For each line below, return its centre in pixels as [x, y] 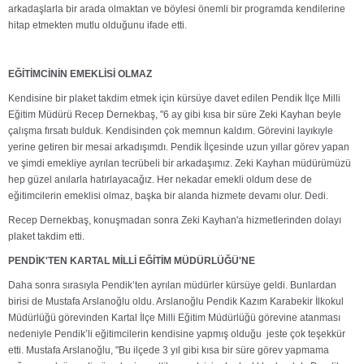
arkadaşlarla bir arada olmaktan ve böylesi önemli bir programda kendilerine [177, 9]
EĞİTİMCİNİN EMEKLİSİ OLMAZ [80, 74]
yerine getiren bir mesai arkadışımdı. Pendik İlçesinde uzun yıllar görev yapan [179, 147]
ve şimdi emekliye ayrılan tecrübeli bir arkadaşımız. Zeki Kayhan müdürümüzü [180, 163]
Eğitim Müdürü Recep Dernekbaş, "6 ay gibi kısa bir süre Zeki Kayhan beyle [175, 115]
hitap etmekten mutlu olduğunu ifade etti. [97, 25]
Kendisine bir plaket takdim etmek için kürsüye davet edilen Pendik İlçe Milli [174, 98]
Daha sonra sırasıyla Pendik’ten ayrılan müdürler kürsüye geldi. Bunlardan [172, 285]
